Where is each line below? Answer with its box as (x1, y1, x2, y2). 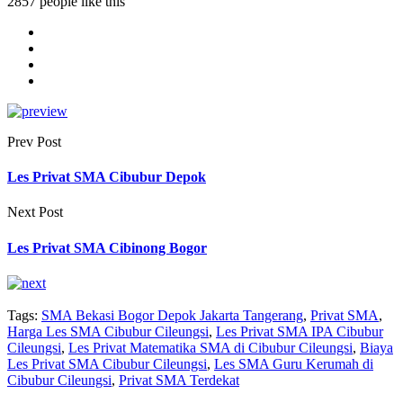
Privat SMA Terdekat (119, 372, 239, 388)
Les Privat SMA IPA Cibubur (216, 323, 383, 339)
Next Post (7, 204, 63, 220)
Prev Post (7, 133, 61, 149)
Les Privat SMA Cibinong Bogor (7, 239, 207, 255)
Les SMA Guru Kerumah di (214, 355, 373, 372)
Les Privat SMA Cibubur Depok (7, 169, 206, 185)
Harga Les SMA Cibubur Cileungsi (7, 323, 209, 339)
